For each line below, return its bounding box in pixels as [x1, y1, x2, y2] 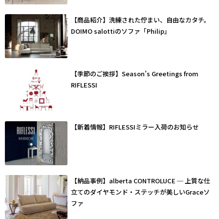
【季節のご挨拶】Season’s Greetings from [71, 68, 199, 78]
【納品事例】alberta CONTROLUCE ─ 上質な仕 [71, 176, 211, 186]
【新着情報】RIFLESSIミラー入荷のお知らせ [71, 122, 199, 132]
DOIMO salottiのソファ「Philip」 [71, 26, 171, 36]
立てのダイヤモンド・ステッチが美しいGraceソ [71, 187, 210, 197]
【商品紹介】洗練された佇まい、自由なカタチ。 [71, 15, 211, 24]
